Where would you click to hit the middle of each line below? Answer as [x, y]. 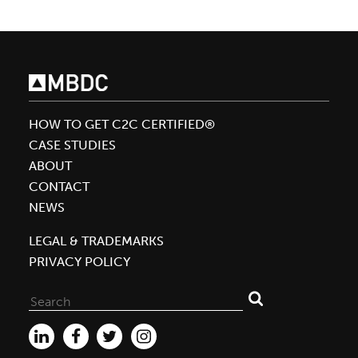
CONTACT [59, 186]
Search [47, 319]
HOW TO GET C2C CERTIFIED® [122, 124]
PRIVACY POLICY [80, 261]
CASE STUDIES [72, 145]
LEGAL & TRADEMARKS [96, 241]
